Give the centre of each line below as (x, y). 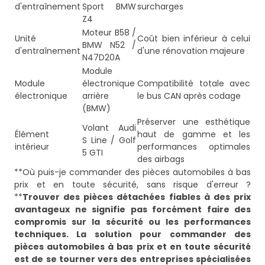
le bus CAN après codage (189, 96)
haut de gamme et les (194, 135)
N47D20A (101, 58)
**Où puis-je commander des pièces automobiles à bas (132, 172)
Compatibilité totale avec (194, 84)
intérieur (32, 147)
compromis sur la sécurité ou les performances (132, 222)
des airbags (161, 159)
